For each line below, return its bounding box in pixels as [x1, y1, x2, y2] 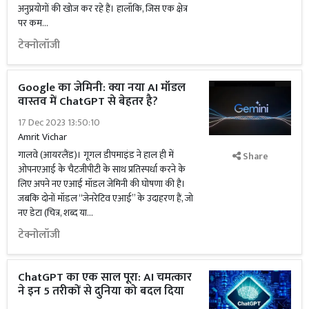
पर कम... [18, 15, 48, 31]
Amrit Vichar [18, 129, 67, 145]
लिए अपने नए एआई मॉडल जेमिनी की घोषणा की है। [18, 176, 186, 192]
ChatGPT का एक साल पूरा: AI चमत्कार [18, 268, 192, 287]
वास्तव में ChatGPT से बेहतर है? [18, 92, 161, 111]
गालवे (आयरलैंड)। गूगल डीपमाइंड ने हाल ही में [18, 147, 174, 163]
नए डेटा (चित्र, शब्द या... [18, 205, 93, 221]
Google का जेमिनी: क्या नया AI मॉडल [18, 78, 186, 97]
